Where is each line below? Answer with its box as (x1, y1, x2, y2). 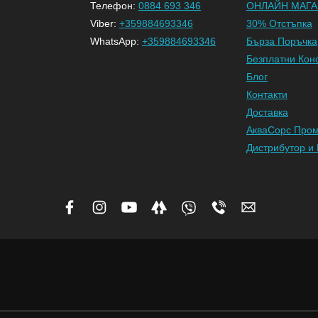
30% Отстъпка (246, 18, 312, 30)
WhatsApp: (90, 35, 142, 48)
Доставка (246, 106, 288, 119)
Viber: (90, 18, 119, 30)
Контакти (246, 89, 287, 101)
